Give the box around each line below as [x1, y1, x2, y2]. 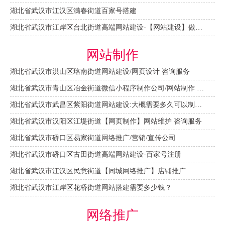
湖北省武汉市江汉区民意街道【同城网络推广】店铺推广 [10, 167, 186, 175]
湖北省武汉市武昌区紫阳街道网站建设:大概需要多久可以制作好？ [195, 100, 202, 108]
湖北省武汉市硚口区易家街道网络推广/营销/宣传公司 [10, 134, 176, 142]
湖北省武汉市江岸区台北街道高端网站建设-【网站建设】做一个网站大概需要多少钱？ [195, 23, 202, 31]
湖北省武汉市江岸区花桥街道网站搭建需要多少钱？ [10, 183, 172, 191]
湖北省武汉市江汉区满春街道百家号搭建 [10, 7, 137, 15]
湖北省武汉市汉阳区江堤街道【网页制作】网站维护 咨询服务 [10, 117, 202, 125]
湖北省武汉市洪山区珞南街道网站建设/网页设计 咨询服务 [10, 67, 190, 75]
